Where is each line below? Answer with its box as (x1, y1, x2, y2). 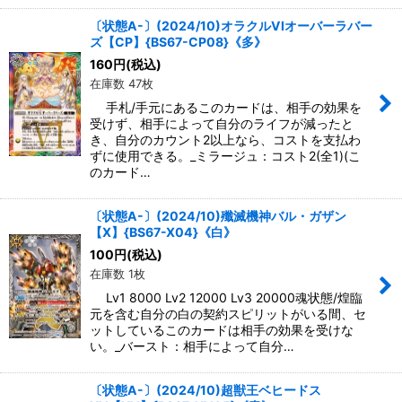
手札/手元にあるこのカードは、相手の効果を (90, 100, 362, 116)
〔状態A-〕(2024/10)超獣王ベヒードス (90, 382, 321, 398)
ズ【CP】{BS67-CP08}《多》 (90, 34, 267, 50)
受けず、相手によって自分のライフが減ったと (90, 116, 354, 132)
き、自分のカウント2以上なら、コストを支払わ (90, 132, 361, 148)
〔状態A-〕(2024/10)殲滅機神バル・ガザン (90, 208, 346, 224)
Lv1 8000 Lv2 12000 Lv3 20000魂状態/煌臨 (90, 290, 363, 306)
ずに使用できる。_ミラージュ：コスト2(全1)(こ (90, 148, 361, 164)
